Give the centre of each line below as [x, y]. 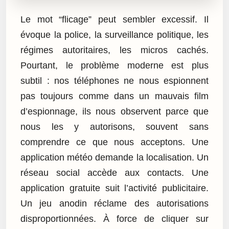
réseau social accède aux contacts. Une [114, 173]
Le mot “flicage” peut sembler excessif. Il [114, 20]
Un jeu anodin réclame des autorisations [114, 204]
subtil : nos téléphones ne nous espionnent [114, 81]
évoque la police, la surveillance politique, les [114, 35]
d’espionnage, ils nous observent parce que [114, 112]
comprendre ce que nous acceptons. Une [114, 142]
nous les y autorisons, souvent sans [114, 127]
